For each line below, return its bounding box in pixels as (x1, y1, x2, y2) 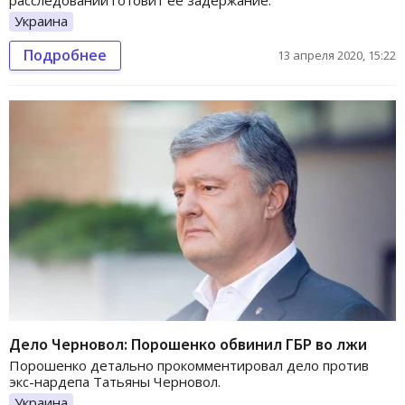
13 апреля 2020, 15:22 (278, 46, 396, 63)
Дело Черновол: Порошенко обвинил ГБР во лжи (9, 334, 367, 355)
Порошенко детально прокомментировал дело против (9, 356, 369, 375)
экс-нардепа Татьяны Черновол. (9, 372, 221, 391)
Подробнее (24, 44, 107, 65)
